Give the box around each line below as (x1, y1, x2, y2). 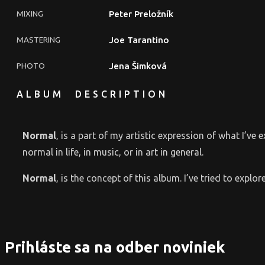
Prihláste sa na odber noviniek (5, 238, 225, 256)
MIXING (17, 8, 43, 18)
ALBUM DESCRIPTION (17, 88, 168, 99)
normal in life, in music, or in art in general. (22, 146, 203, 157)
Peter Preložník (109, 8, 173, 19)
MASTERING (17, 34, 60, 44)
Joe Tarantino (109, 34, 169, 45)
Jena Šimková (109, 60, 167, 71)
